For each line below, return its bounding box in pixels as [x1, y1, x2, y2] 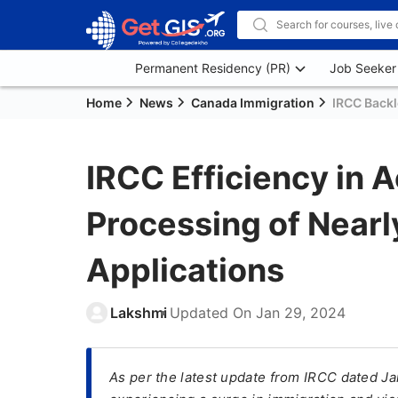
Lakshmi [110, 304, 167, 322]
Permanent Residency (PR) [135, 60, 291, 76]
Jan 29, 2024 [256, 304, 346, 322]
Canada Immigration [191, 95, 314, 110]
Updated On [170, 304, 256, 322]
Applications [86, 251, 284, 290]
